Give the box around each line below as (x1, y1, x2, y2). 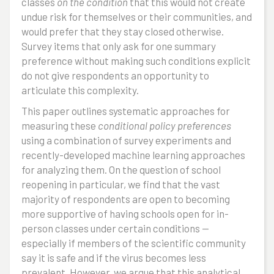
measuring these (21, 119, 98, 131)
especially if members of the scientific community (21, 237, 246, 249)
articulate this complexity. (21, 84, 139, 96)
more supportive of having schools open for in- (21, 207, 229, 220)
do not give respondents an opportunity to (21, 69, 209, 81)
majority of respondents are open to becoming (21, 193, 230, 205)
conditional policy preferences (98, 119, 231, 131)
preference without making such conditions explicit (21, 54, 251, 67)
